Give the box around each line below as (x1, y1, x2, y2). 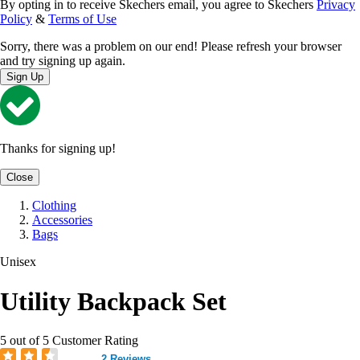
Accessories (32, 213, 92, 227)
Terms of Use (48, 12, 117, 27)
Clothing (32, 198, 76, 213)
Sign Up (6, 71, 43, 84)
